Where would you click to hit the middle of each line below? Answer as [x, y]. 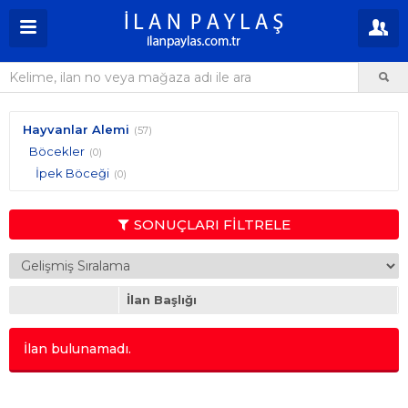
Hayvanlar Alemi [76, 129]
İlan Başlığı [162, 300]
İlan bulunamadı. [77, 349]
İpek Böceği [72, 173]
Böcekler [57, 151]
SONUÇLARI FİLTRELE [212, 224]
